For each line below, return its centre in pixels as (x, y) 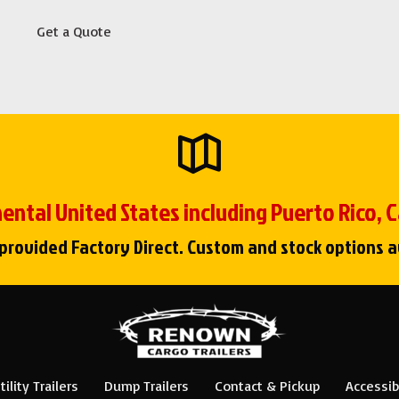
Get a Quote (73, 31)
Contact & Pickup (267, 385)
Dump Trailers (146, 385)
